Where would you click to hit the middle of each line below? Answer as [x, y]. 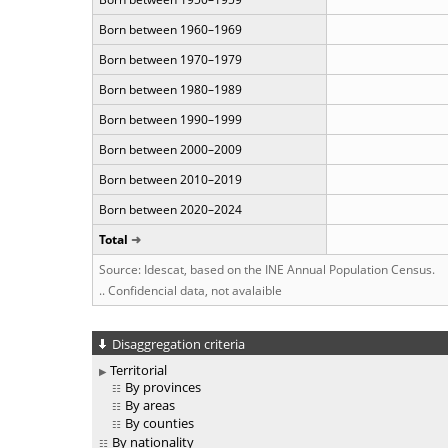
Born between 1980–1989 [170, 89]
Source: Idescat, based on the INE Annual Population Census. [267, 269]
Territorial [138, 370]
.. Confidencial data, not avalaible [190, 290]
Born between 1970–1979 [170, 59]
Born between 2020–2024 [170, 209]
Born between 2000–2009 [170, 149]
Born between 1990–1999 [170, 119]
